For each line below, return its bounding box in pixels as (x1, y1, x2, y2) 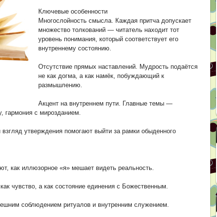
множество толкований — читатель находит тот (38, 26, 179, 33)
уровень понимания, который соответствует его (38, 35, 178, 43)
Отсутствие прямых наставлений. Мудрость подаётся (38, 63, 198, 70)
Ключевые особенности (38, 8, 108, 15)
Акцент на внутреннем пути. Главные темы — (38, 100, 172, 107)
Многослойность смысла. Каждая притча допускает (38, 17, 191, 24)
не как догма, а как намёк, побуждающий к (38, 72, 164, 79)
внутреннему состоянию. (38, 45, 111, 52)
